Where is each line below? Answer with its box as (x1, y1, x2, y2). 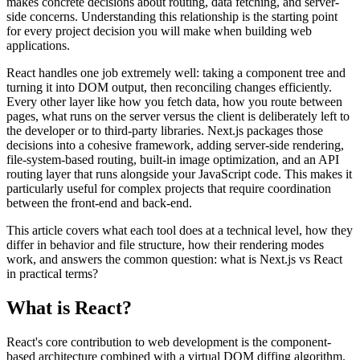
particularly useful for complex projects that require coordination (6, 181, 331, 195)
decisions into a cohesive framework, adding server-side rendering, (6, 137, 344, 152)
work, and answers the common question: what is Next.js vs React (6, 252, 342, 266)
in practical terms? (6, 266, 98, 280)
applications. (6, 38, 70, 52)
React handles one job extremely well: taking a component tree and (6, 65, 346, 80)
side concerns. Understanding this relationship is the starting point (6, 9, 337, 23)
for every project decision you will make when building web (6, 23, 312, 38)
